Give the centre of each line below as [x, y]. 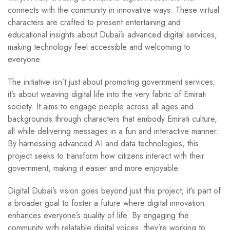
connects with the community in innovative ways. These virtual [113, 10]
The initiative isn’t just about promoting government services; [112, 82]
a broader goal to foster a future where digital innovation [106, 203]
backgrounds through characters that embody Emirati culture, [112, 119]
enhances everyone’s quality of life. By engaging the [98, 215]
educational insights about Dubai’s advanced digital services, [112, 34]
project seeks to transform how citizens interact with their [106, 156]
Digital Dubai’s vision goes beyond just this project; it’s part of [114, 190]
